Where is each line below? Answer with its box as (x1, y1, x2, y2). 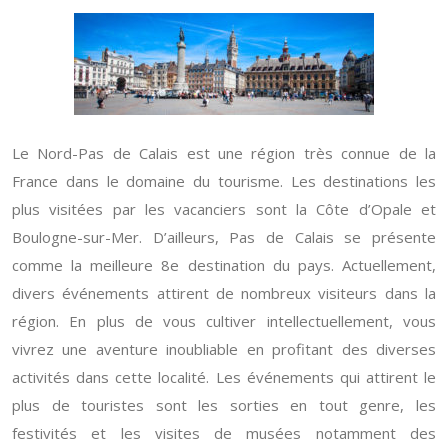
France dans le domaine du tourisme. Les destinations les (12, 171, 436, 191)
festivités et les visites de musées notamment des (12, 423, 436, 443)
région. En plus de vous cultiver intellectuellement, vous (12, 311, 436, 331)
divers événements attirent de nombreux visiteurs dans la (12, 283, 436, 303)
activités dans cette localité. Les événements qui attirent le (12, 367, 436, 387)
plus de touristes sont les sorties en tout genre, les (12, 395, 436, 415)
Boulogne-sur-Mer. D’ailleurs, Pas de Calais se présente (12, 227, 436, 247)
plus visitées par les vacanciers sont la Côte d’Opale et (12, 199, 436, 219)
